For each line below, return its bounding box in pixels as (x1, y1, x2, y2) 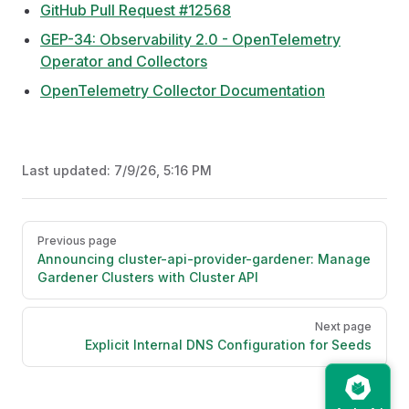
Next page (315, 320, 372, 333)
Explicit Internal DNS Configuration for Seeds (85, 337, 372, 352)
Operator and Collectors (40, 52, 207, 70)
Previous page (37, 234, 117, 247)
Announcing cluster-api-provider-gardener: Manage (37, 251, 371, 267)
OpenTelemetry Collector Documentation (40, 81, 325, 100)
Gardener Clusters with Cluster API (37, 269, 258, 285)
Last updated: (22, 163, 114, 178)
